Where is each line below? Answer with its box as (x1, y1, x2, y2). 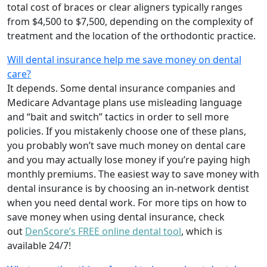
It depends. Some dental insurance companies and (7, 82, 235, 95)
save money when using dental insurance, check (7, 210, 225, 224)
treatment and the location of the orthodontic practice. (7, 29, 256, 43)
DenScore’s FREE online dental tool (25, 225, 181, 238)
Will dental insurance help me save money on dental (7, 53, 241, 67)
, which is (181, 225, 222, 238)
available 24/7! (7, 239, 71, 253)
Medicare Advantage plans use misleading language (7, 96, 242, 110)
